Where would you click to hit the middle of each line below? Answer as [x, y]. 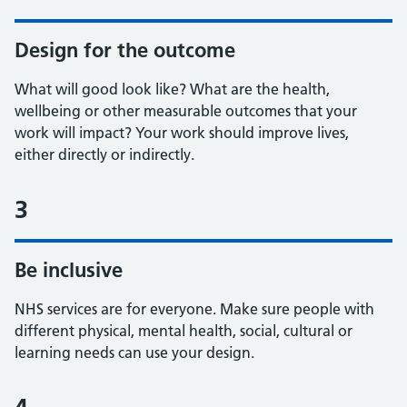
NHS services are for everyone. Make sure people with [194, 309]
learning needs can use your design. [134, 352]
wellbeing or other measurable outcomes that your [186, 111]
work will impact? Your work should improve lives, [182, 133]
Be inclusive [69, 270]
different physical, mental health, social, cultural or [184, 331]
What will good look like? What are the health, [172, 89]
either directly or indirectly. [104, 154]
